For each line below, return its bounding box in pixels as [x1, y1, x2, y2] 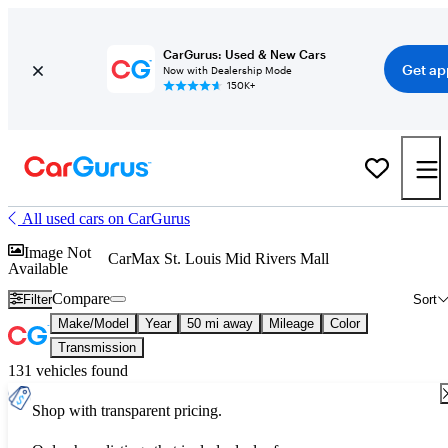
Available [8, 259, 68, 277]
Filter [23, 291, 53, 307]
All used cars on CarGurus [22, 210, 190, 227]
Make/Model [58, 316, 129, 331]
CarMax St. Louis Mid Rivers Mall [108, 250, 329, 267]
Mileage [269, 316, 314, 331]
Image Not [24, 243, 91, 261]
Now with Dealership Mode [162, 64, 292, 76]
